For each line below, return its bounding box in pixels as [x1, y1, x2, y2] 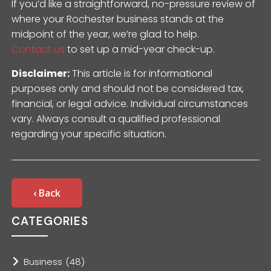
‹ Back [33, 186, 61, 200]
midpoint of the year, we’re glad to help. [11, 27, 200, 41]
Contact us [11, 42, 65, 56]
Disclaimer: [11, 66, 70, 80]
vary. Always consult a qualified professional [11, 111, 221, 126]
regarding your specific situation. [11, 126, 167, 141]
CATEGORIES [11, 213, 89, 229]
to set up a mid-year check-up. [65, 42, 215, 56]
